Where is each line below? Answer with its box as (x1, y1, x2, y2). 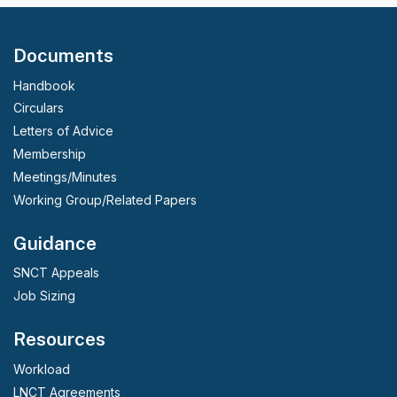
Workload (13, 361, 70, 377)
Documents (13, 44, 113, 66)
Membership (13, 146, 86, 162)
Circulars (13, 100, 64, 116)
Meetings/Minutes (13, 169, 117, 185)
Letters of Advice (13, 123, 113, 139)
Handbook (13, 77, 75, 93)
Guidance (13, 231, 97, 254)
